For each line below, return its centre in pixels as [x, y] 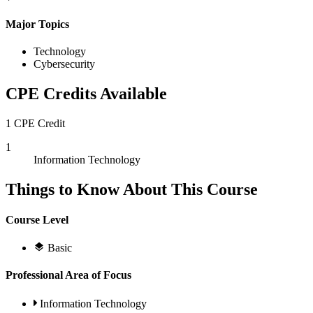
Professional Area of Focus [68, 275]
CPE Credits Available [86, 93]
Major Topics [37, 24]
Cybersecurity [64, 64]
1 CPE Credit [35, 123]
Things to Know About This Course [132, 189]
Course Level [37, 219]
